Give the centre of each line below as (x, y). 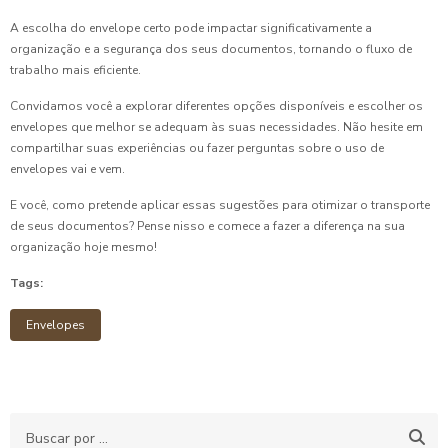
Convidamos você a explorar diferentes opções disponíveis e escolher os (216, 105)
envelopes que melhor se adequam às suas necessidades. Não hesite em (216, 126)
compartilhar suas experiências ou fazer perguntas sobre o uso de (197, 147)
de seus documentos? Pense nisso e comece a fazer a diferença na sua (207, 225)
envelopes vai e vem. (67, 168)
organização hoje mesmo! (83, 246)
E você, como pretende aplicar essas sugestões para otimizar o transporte (220, 204)
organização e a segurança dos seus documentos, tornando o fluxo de (211, 48)
